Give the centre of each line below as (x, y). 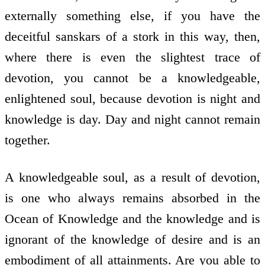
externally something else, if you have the (132, 16)
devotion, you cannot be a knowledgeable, (132, 78)
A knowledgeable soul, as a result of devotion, (132, 177)
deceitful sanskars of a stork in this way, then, (132, 37)
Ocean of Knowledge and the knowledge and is (132, 218)
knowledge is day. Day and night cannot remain (132, 119)
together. (28, 140)
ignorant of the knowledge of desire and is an (132, 239)
